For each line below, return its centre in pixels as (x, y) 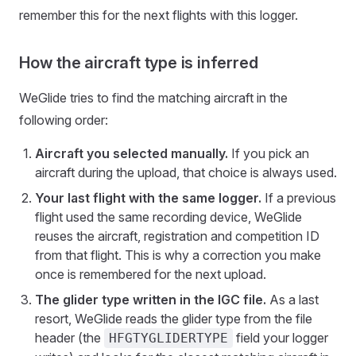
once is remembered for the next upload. (151, 274)
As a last (292, 300)
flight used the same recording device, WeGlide (168, 217)
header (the (70, 338)
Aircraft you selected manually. (132, 153)
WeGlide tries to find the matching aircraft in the (153, 98)
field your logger (281, 338)
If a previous (299, 198)
